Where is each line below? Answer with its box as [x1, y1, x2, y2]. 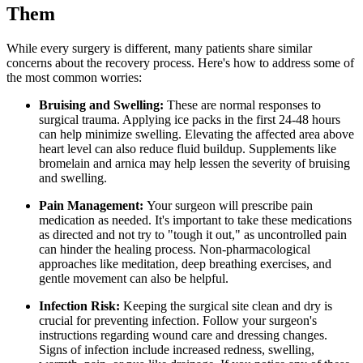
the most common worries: [6, 70, 142, 84]
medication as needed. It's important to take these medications [39, 212, 352, 227]
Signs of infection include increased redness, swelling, [39, 342, 314, 357]
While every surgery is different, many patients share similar [6, 41, 312, 55]
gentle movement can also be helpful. [39, 271, 228, 285]
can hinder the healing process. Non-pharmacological [39, 241, 310, 256]
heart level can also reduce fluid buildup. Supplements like [39, 141, 336, 156]
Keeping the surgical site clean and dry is [120, 298, 332, 313]
